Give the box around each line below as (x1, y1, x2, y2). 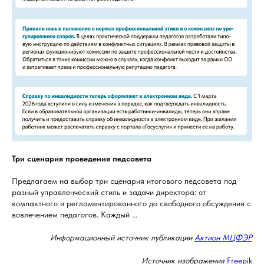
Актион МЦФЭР (194, 233, 252, 243)
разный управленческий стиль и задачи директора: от (12, 187, 206, 197)
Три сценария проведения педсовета (12, 154, 151, 164)
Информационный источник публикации (50, 233, 194, 243)
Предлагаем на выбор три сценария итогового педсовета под (12, 176, 236, 186)
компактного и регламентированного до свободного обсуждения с (12, 199, 251, 209)
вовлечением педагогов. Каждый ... (12, 210, 137, 220)
